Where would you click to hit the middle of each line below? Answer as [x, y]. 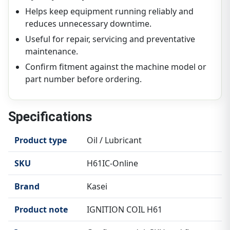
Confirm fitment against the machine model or [116, 67]
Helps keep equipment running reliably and [109, 12]
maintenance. [52, 52]
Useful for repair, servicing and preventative [110, 39]
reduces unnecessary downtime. [88, 24]
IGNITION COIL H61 [124, 210]
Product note [41, 210]
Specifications [50, 117]
